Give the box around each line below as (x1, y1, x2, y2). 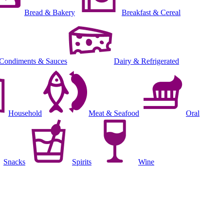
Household (8, 109, 42, 117)
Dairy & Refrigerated (114, 56, 179, 65)
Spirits (72, 157, 91, 166)
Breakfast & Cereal (122, 8, 181, 17)
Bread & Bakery (24, 8, 75, 17)
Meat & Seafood (89, 109, 139, 117)
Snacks (3, 157, 25, 166)
